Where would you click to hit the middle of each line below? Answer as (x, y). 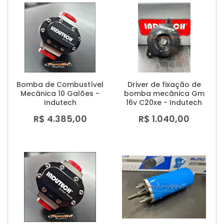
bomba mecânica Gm (164, 94)
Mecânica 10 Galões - (60, 94)
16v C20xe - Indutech (164, 103)
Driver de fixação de (164, 85)
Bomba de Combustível (60, 85)
